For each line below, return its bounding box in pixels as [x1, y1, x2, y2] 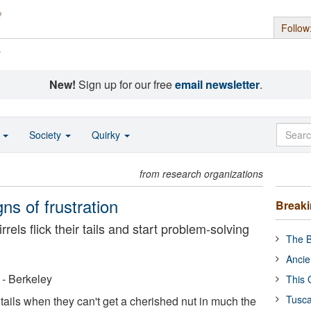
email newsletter [174, 76, 260, 92]
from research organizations [140, 167, 264, 180]
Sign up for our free [75, 76, 175, 92]
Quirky [92, 128, 123, 142]
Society [29, 128, 64, 142]
